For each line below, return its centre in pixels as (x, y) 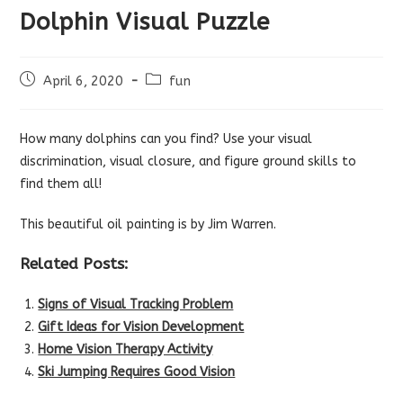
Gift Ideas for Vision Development (141, 327)
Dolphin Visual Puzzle (145, 22)
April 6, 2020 (84, 81)
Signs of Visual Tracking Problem (136, 304)
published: (49, 98)
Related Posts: (75, 264)
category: (173, 98)
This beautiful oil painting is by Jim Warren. (148, 224)
